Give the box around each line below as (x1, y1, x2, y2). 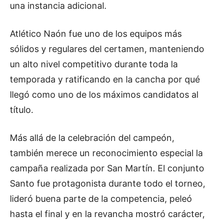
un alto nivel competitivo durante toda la (10, 59, 178, 70)
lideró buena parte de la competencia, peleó (10, 193, 192, 204)
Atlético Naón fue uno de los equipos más (10, 28, 182, 39)
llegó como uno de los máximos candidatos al (10, 89, 198, 100)
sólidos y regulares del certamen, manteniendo (10, 44, 204, 55)
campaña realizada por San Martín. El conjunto (10, 163, 204, 174)
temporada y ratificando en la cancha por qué (10, 74, 200, 85)
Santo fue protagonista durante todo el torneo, (10, 178, 205, 189)
